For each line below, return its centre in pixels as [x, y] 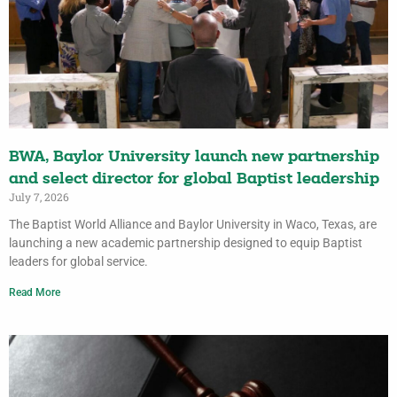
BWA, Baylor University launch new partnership [194, 158]
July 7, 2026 [39, 197]
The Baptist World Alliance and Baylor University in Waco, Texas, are [193, 225]
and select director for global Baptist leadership [194, 180]
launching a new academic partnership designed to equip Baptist [186, 243]
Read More [35, 293]
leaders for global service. [78, 262]
